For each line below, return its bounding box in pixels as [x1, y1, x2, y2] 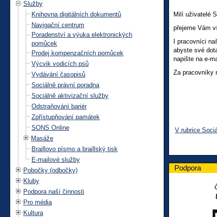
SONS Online [31, 124, 69, 131]
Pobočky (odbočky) [23, 166, 77, 174]
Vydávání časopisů [31, 70, 85, 78]
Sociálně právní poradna [31, 81, 99, 89]
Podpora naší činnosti [23, 187, 84, 195]
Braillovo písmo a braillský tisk [31, 145, 118, 153]
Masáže [31, 134, 53, 142]
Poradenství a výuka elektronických [31, 31, 132, 38]
